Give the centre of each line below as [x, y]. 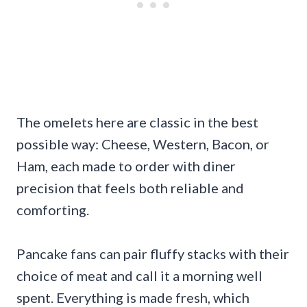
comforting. [53, 209]
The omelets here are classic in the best [137, 122]
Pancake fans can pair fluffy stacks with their [153, 253]
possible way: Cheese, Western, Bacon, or [143, 144]
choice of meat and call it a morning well [139, 275]
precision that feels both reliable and [130, 187]
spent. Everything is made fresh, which [133, 297]
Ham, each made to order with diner [126, 165]
